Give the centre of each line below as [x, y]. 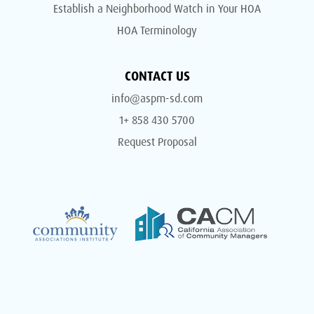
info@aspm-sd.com [157, 98]
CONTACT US [157, 76]
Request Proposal [157, 142]
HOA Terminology [157, 30]
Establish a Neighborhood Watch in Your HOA [157, 9]
